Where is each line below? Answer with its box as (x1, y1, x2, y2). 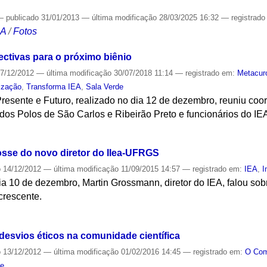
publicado (6, 13, 39, 22)
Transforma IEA (26, 82, 82, 91)
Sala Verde (86, 82, 124, 91)
